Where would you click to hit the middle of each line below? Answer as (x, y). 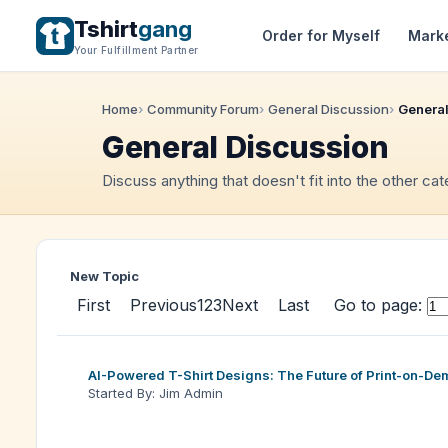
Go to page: (378, 305)
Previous (163, 305)
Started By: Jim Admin (155, 393)
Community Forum (203, 109)
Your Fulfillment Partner (136, 50)
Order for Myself (321, 35)
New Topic (104, 276)
